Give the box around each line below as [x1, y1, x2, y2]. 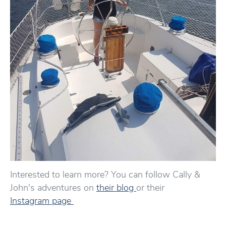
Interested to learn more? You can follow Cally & [10, 168, 200, 181]
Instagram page [10, 195, 74, 207]
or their [136, 182, 164, 194]
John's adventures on [10, 182, 96, 194]
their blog [96, 182, 136, 194]
